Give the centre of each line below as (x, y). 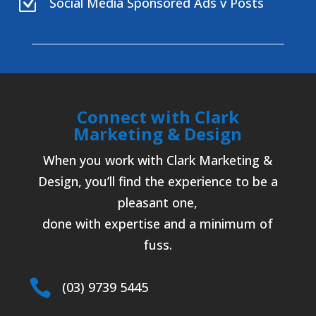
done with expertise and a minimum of (158, 223)
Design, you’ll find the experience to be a (158, 181)
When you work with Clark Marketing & (158, 160)
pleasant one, (158, 202)
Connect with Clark (158, 116)
